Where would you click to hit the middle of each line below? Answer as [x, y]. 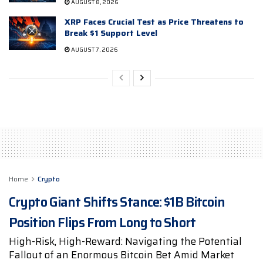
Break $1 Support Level [111, 33]
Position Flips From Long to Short [102, 222]
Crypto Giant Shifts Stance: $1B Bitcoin [117, 202]
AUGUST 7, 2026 [94, 49]
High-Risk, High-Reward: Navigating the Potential [125, 242]
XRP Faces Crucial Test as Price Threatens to [154, 21]
